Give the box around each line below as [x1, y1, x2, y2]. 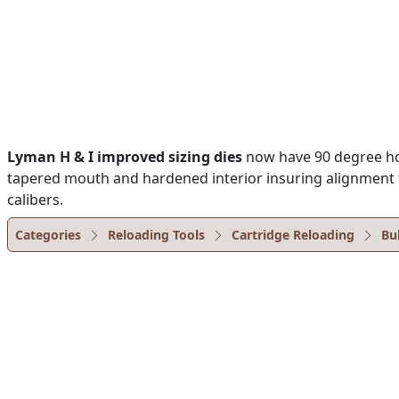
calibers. [7, 190, 63, 209]
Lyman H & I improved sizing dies [7, 147, 242, 167]
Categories [15, 226, 81, 243]
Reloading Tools [108, 226, 205, 243]
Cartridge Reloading [232, 226, 354, 243]
